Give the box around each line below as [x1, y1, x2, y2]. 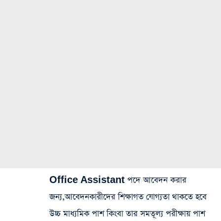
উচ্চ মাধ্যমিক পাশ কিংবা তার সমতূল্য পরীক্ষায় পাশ [49, 208, 205, 220]
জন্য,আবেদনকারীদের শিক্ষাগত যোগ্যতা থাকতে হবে [49, 191, 207, 203]
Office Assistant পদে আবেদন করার [49, 174, 186, 186]
